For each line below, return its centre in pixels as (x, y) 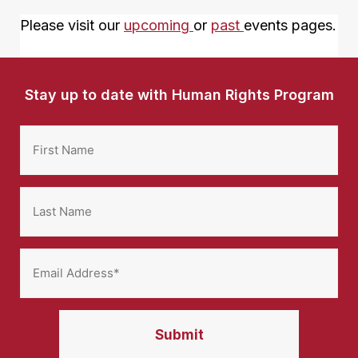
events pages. (290, 25)
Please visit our (72, 25)
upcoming (159, 25)
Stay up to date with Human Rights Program (179, 94)
